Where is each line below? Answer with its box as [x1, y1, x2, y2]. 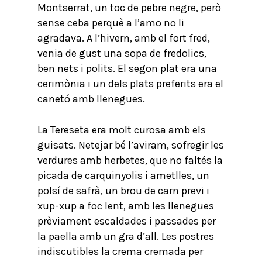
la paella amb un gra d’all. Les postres [37, 230, 214, 243]
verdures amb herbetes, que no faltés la [37, 154, 223, 167]
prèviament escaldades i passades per [37, 215, 216, 227]
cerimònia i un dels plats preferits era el [37, 77, 223, 90]
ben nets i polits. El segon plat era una [37, 62, 217, 75]
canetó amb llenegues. [37, 92, 145, 105]
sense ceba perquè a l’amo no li [37, 16, 184, 29]
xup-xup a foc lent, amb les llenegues [37, 199, 214, 212]
